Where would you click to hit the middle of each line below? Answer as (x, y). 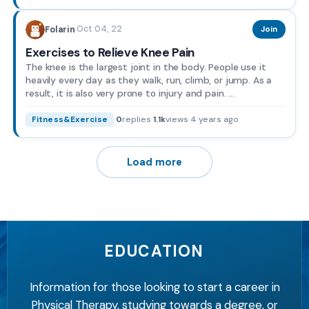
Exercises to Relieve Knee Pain (110, 52)
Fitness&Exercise (69, 120)
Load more (154, 162)
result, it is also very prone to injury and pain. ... (130, 93)
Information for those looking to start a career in (154, 287)
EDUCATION (154, 252)
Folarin (60, 29)
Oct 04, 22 (99, 29)
